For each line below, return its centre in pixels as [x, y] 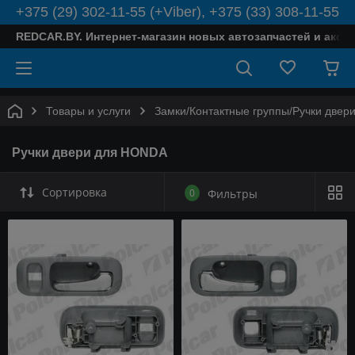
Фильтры [233, 194]
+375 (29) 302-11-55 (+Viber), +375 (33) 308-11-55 [177, 12]
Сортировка [74, 192]
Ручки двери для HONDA [90, 153]
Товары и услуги [88, 111]
